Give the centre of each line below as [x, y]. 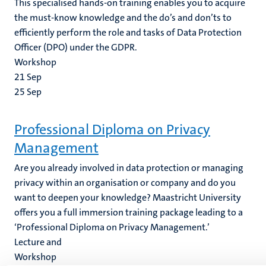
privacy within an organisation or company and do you [125, 183]
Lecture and [38, 242]
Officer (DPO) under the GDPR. [76, 47]
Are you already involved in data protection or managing [129, 168]
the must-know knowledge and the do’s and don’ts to [123, 18]
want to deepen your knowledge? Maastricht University [128, 197]
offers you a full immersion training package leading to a [129, 212]
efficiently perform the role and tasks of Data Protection [128, 32]
